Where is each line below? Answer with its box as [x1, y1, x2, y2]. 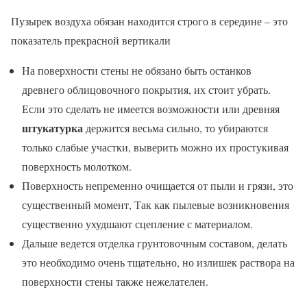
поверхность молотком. [22, 158, 132, 173]
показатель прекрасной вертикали [11, 32, 171, 47]
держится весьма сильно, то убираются [83, 120, 268, 135]
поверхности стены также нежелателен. [22, 273, 208, 288]
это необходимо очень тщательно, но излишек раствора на [22, 254, 295, 269]
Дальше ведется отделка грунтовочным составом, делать [22, 235, 287, 250]
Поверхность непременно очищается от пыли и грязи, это [22, 177, 293, 193]
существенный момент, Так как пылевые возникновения [22, 197, 289, 212]
